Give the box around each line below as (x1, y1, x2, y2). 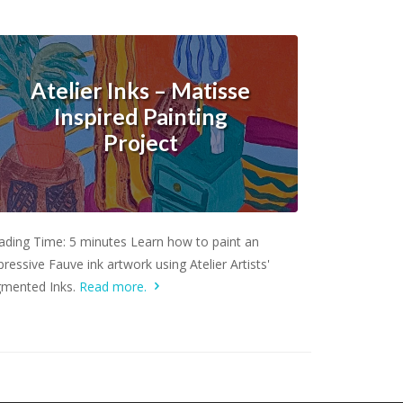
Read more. (78, 277, 150, 295)
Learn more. (112, 225, 168, 237)
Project (103, 130, 178, 157)
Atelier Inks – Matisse (31, 77, 251, 104)
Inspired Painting (53, 103, 228, 130)
